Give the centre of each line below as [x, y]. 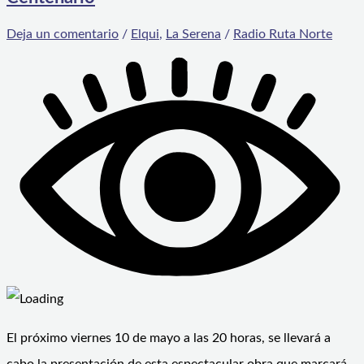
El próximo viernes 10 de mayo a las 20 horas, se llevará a [169, 338]
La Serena [193, 35]
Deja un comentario [63, 35]
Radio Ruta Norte [283, 35]
